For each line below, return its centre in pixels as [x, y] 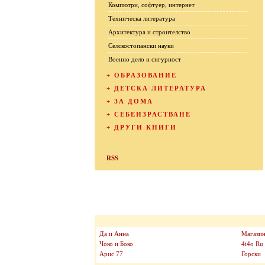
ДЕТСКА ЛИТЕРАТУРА [159, 88]
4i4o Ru [252, 244]
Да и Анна [114, 234]
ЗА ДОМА [132, 101]
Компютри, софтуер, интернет [151, 5]
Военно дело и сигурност [145, 59]
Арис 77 [111, 254]
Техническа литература [142, 18]
